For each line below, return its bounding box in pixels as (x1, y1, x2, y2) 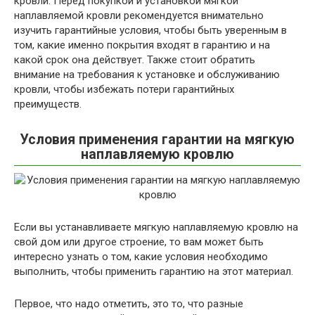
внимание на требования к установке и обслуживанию (14, 68, 280, 81)
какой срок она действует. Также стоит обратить (14, 53, 255, 66)
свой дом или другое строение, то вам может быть (14, 236, 264, 248)
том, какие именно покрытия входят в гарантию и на (14, 39, 270, 51)
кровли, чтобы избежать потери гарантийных (14, 83, 234, 96)
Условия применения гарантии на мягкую (20, 131, 295, 148)
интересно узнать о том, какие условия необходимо (14, 250, 268, 263)
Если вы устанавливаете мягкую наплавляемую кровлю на (14, 221, 298, 233)
